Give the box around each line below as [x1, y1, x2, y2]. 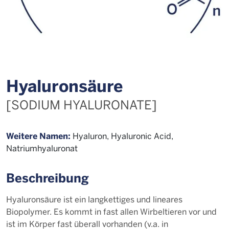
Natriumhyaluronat [6, 143, 78, 153]
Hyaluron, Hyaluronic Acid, [71, 130, 173, 141]
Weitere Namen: [6, 130, 71, 142]
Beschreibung [6, 169, 89, 186]
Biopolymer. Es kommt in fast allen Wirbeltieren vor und [6, 206, 217, 217]
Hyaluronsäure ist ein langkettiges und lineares [6, 194, 182, 204]
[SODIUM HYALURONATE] [6, 96, 157, 112]
